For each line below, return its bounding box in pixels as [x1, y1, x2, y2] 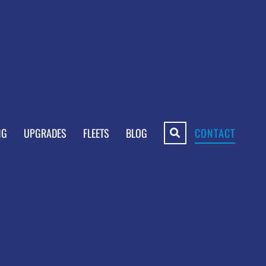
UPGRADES [23, 125, 66, 141]
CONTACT [194, 125, 236, 141]
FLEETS [83, 125, 109, 141]
